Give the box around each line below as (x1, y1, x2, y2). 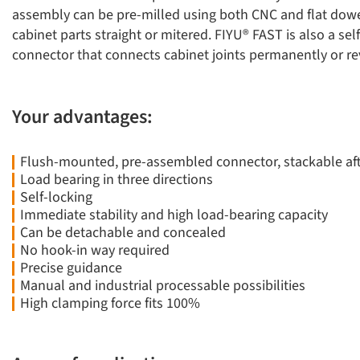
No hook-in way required (20, 239, 170, 260)
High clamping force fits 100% (20, 292, 200, 313)
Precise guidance (20, 257, 122, 278)
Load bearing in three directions (20, 169, 213, 190)
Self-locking (20, 186, 92, 207)
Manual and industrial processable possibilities (20, 275, 305, 296)
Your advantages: (12, 102, 153, 131)
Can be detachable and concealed (20, 222, 226, 243)
